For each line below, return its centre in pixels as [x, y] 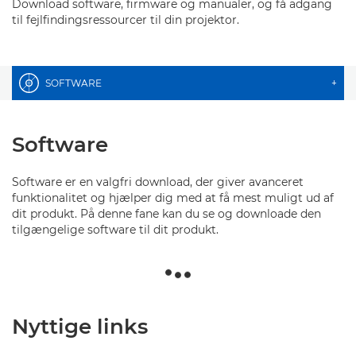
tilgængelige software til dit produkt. [115, 230]
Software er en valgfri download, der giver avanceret [158, 182]
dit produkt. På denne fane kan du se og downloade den [166, 214]
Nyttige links [80, 327]
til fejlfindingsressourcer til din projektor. [126, 20]
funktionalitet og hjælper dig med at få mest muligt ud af [173, 198]
